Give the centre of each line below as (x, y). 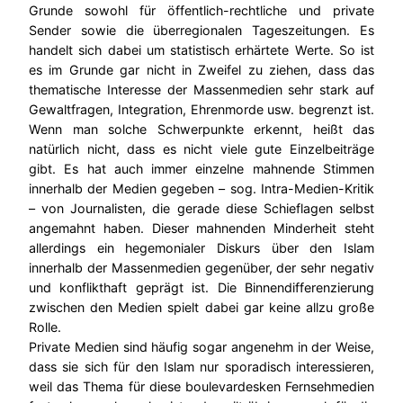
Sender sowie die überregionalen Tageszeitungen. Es (201, 30)
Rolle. (45, 327)
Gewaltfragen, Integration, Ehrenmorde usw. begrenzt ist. (201, 109)
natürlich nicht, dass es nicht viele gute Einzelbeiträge (201, 148)
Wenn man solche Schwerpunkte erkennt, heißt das (201, 129)
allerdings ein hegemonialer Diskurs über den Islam (201, 247)
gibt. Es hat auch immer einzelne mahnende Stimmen (201, 168)
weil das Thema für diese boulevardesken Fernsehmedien (201, 386)
